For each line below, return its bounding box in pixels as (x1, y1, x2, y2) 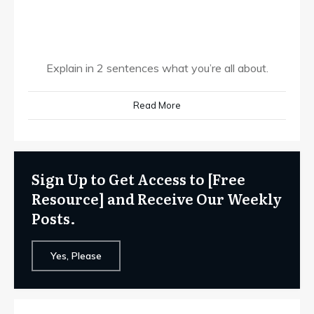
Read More (133, 100, 181, 111)
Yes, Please (50, 250, 102, 262)
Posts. (32, 207, 78, 228)
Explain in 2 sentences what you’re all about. (46, 61, 268, 75)
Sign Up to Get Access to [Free (32, 168, 245, 189)
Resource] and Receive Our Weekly (32, 188, 282, 209)
